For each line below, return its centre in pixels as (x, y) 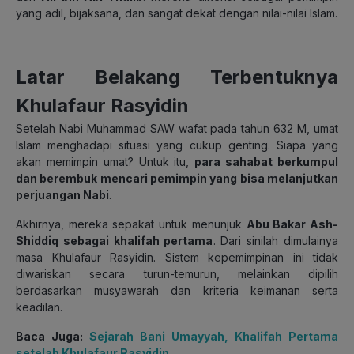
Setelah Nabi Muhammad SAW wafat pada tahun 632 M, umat (177, 128)
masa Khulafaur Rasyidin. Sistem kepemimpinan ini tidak (177, 257)
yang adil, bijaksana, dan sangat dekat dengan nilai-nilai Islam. (177, 13)
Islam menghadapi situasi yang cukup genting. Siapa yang (177, 145)
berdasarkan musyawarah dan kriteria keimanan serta (177, 290)
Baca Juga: (53, 336)
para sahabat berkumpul (267, 161)
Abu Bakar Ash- (292, 224)
